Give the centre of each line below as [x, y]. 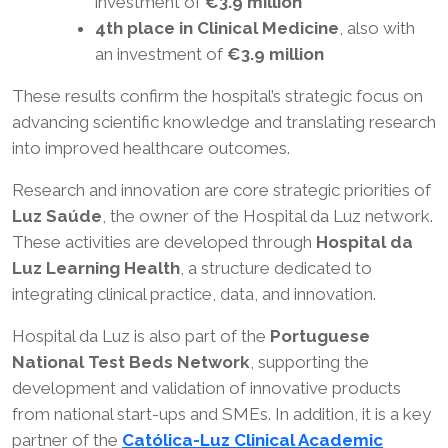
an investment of [161, 53]
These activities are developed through [164, 241]
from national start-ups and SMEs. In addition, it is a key [221, 413]
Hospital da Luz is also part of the [141, 335]
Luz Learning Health [96, 267]
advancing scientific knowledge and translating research [224, 121]
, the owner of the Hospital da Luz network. [267, 215]
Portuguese [320, 335]
